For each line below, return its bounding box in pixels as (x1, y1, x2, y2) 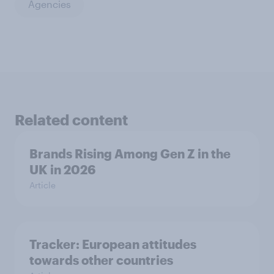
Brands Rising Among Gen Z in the (29, 146, 231, 161)
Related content (15, 110, 128, 128)
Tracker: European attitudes (29, 236, 196, 251)
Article (29, 179, 56, 190)
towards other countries (29, 252, 173, 267)
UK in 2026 (29, 161, 95, 177)
